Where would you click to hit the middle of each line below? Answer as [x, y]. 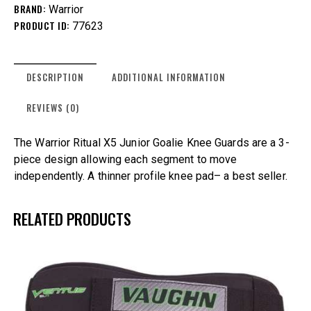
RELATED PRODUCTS [72, 218]
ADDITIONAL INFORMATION [169, 77]
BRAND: [31, 9]
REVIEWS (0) [53, 108]
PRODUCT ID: [43, 26]
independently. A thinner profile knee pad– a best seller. [151, 176]
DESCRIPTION [55, 77]
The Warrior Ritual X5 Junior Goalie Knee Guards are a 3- [152, 143]
